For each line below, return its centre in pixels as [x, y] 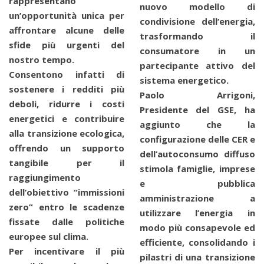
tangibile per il [67, 162]
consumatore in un [197, 51]
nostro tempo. [42, 59]
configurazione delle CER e [197, 139]
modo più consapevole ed [197, 228]
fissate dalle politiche [67, 221]
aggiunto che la [197, 125]
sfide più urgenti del [67, 44]
